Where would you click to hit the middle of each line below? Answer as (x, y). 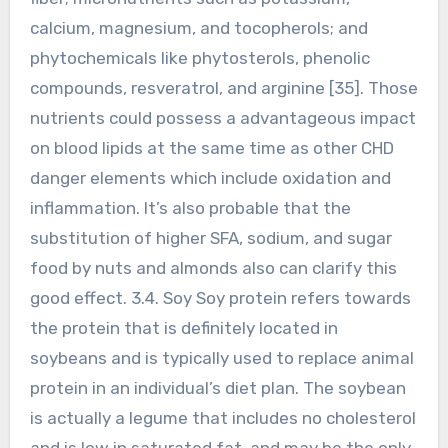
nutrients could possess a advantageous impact (222, 117)
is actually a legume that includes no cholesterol (222, 417)
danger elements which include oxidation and (210, 177)
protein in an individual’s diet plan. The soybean (217, 387)
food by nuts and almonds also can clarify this (213, 267)
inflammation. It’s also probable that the (190, 207)
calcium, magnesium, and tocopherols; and (198, 27)
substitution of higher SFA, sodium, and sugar (210, 237)
